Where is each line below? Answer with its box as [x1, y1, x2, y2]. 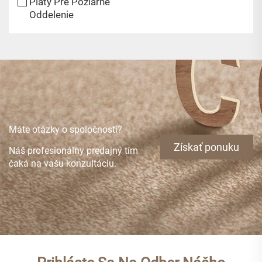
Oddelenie [29, 8, 74, 20]
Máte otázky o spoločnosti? [9, 123, 122, 135]
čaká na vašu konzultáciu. [9, 157, 116, 169]
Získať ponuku [174, 140, 239, 153]
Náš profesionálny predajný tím [9, 144, 138, 156]
